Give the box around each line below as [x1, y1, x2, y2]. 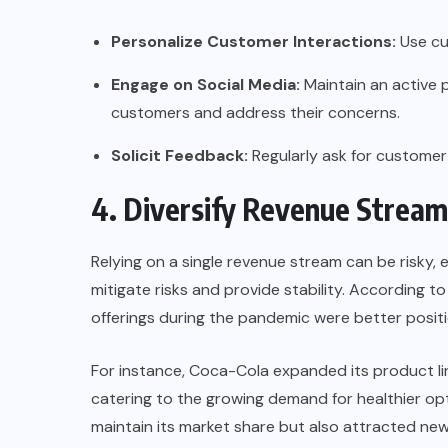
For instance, [91, 359, 189, 381]
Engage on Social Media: [111, 73, 300, 95]
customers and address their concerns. [111, 101, 400, 123]
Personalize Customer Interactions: [111, 30, 396, 52]
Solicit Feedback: [111, 144, 248, 166]
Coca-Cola [189, 359, 269, 381]
